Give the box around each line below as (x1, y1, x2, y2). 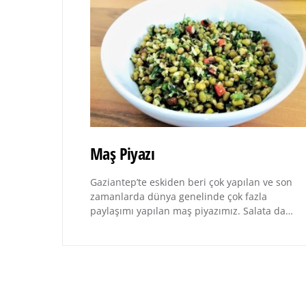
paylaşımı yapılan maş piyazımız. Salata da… (90, 204, 293, 217)
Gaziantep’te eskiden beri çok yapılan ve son (90, 176, 292, 189)
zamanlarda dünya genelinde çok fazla (90, 190, 267, 203)
